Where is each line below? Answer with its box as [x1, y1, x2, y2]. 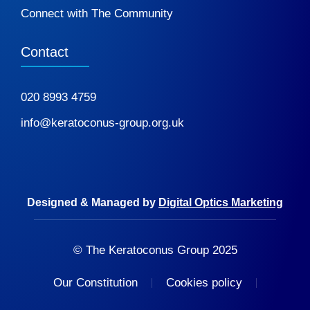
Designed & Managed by [27, 197, 158, 209]
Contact [21, 44, 69, 60]
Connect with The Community [21, 7, 173, 21]
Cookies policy [166, 276, 242, 290]
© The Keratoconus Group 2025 [73, 244, 237, 257]
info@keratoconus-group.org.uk [21, 116, 184, 130]
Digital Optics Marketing [158, 197, 283, 209]
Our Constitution [53, 276, 138, 290]
